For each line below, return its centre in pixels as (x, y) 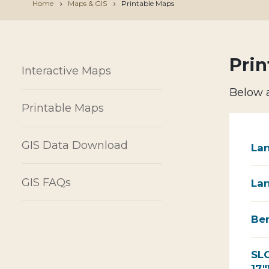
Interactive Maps (66, 71)
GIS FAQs (46, 182)
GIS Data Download (75, 146)
